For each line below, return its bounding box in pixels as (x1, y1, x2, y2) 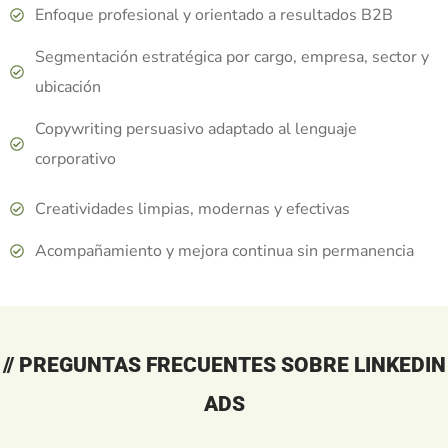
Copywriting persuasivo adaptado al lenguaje (35, 117, 357, 140)
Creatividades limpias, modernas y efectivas (35, 197, 350, 220)
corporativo (35, 147, 116, 170)
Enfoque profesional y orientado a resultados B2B (35, 3, 393, 26)
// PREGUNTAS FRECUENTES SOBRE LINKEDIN (2, 352, 446, 377)
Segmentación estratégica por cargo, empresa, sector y (35, 45, 429, 68)
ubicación (35, 75, 101, 98)
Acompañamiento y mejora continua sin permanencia (35, 239, 414, 262)
